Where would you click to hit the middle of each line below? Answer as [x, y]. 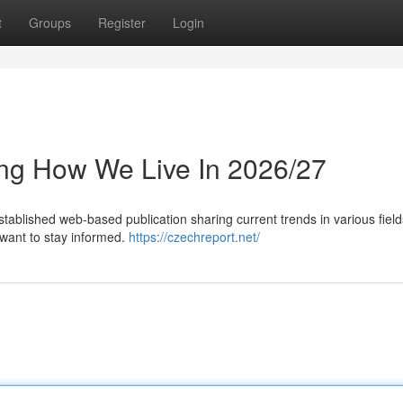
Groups [50, 22]
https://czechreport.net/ [194, 237]
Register [122, 22]
